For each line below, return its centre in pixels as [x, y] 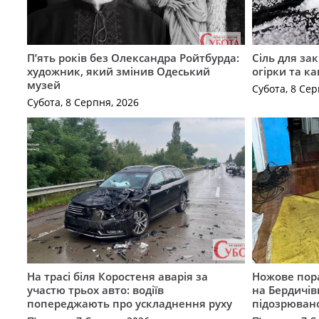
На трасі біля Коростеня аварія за [117, 276]
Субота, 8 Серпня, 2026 [83, 103]
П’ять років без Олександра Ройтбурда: [133, 57]
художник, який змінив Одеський [118, 71]
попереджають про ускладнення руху [129, 303]
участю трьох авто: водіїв [95, 289]
